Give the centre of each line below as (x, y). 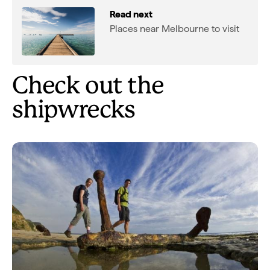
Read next (131, 14)
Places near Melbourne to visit (174, 28)
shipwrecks (74, 111)
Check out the (88, 86)
